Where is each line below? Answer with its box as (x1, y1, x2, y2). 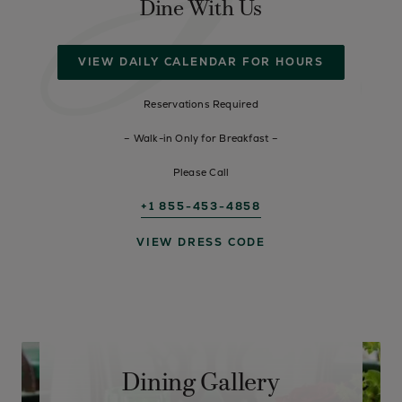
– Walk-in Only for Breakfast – (124, 132, 278, 144)
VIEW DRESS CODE (136, 235, 266, 249)
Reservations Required (144, 98, 258, 110)
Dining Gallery (122, 371, 280, 397)
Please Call (172, 166, 230, 179)
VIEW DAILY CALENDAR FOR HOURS (77, 55, 325, 69)
